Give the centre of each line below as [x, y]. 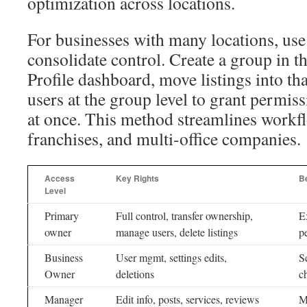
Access [60, 178]
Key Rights [137, 178]
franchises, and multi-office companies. [164, 138]
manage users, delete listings [177, 232]
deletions [135, 274]
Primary [62, 216]
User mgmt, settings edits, [171, 257]
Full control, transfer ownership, [184, 216]
